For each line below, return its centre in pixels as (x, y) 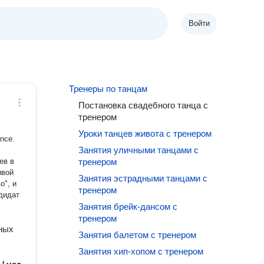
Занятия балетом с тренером (138, 235)
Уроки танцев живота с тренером (145, 133)
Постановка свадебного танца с (143, 105)
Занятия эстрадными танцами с (143, 178)
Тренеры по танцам (108, 89)
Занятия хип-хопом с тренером (141, 251)
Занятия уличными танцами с (139, 150)
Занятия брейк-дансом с (128, 207)
